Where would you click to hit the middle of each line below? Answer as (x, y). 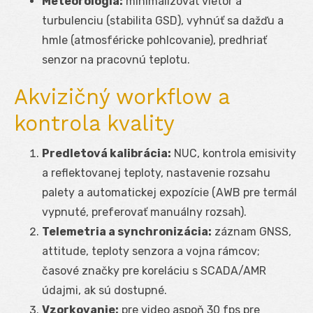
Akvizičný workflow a (122, 96)
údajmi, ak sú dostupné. (104, 290)
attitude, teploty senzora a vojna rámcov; (151, 251)
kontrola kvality (94, 123)
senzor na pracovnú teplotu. (116, 59)
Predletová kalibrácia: (107, 153)
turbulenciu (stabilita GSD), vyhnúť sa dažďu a (163, 20)
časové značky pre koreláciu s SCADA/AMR (154, 270)
